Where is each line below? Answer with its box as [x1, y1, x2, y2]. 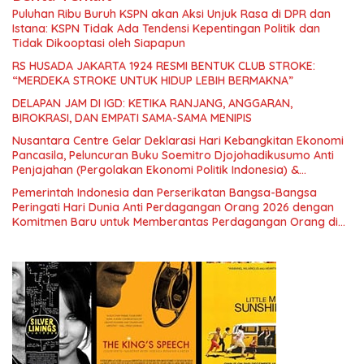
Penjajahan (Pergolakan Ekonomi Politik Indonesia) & [12, 162, 299, 177]
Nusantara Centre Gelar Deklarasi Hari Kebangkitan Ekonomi [12, 132, 344, 148]
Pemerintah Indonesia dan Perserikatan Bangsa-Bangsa [12, 184, 317, 200]
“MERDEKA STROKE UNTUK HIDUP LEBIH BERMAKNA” [12, 72, 293, 88]
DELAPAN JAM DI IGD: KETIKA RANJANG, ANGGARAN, [12, 95, 292, 110]
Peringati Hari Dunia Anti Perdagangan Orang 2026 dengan [12, 199, 334, 214]
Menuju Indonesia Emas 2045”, [12, 206, 176, 221]
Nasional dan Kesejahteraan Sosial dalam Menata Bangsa [12, 191, 328, 206]
